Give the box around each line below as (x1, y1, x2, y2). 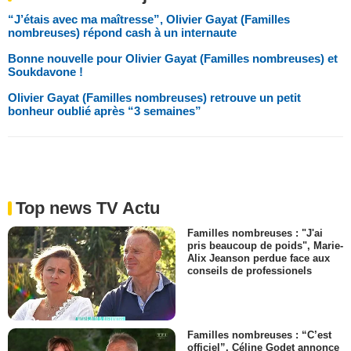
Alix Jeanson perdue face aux (187, 252, 330, 265)
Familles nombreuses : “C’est (187, 329, 331, 342)
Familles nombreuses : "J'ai (187, 226, 323, 239)
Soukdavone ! (8, 64, 83, 78)
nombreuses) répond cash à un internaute (8, 25, 237, 39)
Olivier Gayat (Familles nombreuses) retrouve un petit (8, 90, 301, 104)
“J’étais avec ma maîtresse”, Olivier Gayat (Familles (8, 12, 290, 26)
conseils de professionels (187, 265, 312, 277)
